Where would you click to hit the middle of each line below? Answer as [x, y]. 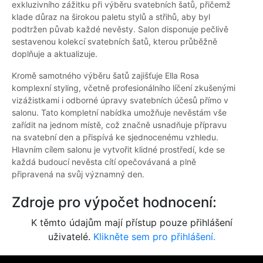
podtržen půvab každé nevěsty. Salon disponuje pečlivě [120, 29]
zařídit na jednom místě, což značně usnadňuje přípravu [119, 125]
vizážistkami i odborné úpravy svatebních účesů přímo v [120, 100]
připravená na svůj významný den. [78, 174]
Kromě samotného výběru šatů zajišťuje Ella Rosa [105, 76]
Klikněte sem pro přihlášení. [154, 237]
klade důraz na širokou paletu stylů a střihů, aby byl [111, 17]
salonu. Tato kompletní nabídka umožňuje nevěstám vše [119, 113]
